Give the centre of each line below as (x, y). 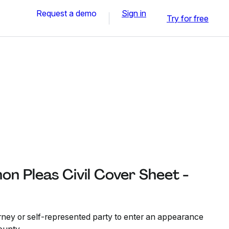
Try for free (188, 18)
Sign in (134, 13)
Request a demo (66, 13)
